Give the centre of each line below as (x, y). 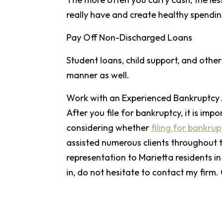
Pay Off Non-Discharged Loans (130, 37)
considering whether (109, 128)
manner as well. (98, 75)
